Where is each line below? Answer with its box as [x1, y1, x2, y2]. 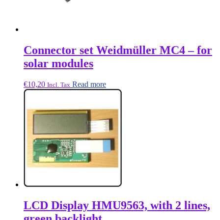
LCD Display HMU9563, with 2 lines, [24, 199, 210, 212]
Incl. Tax [47, 81, 70, 89]
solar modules [24, 57, 93, 70]
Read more [72, 80, 106, 89]
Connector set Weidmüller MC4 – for [24, 44, 212, 57]
